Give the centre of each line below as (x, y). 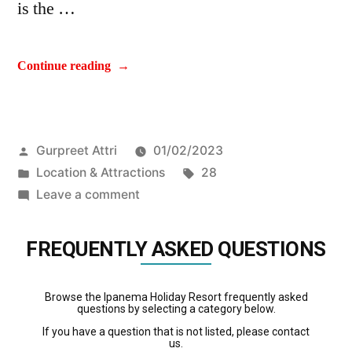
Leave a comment (88, 195)
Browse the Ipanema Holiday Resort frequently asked (176, 297)
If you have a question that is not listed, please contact (176, 332)
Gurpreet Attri (76, 151)
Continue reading (64, 66)
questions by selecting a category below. (176, 309)
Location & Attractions (100, 173)
